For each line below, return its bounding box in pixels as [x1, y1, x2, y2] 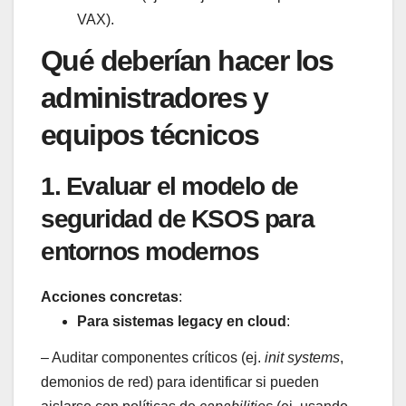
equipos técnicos [41, 119, 259, 152]
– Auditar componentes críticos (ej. [41, 350, 265, 366]
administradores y [41, 82, 268, 115]
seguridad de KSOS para [41, 205, 314, 234]
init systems [265, 350, 340, 366]
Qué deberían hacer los [41, 44, 333, 78]
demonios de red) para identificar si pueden [41, 374, 319, 391]
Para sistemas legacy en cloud [77, 314, 286, 330]
